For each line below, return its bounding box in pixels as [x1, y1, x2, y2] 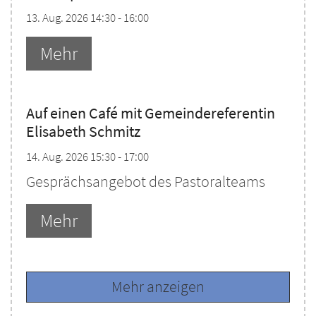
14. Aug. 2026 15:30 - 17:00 [26, 149, 149, 165]
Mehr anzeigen [111, 277, 205, 297]
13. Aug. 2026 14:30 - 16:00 [26, 10, 149, 26]
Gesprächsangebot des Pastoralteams [26, 172, 265, 192]
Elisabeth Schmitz [26, 122, 140, 142]
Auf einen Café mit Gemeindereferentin [26, 104, 275, 123]
